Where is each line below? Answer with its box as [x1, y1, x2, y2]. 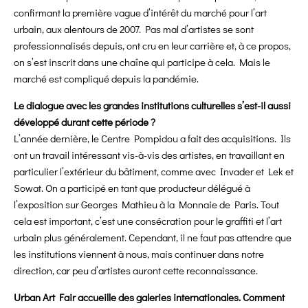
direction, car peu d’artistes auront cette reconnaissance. [14, 263, 258, 278]
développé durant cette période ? [14, 115, 155, 129]
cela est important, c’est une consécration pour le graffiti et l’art [14, 214, 282, 228]
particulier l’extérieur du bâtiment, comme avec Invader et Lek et [14, 164, 294, 179]
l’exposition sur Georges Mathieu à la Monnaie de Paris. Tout [14, 197, 279, 212]
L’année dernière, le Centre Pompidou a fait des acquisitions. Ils [14, 131, 291, 146]
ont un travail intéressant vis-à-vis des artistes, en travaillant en [14, 148, 285, 162]
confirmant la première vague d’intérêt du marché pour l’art [14, 5, 267, 20]
